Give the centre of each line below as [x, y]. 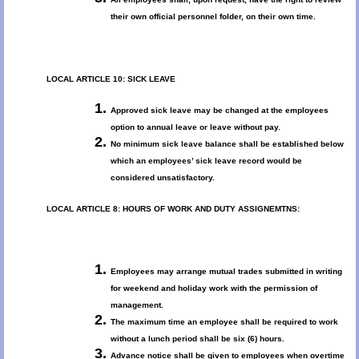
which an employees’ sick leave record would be [206, 160]
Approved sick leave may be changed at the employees [219, 110]
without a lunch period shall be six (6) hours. [197, 338]
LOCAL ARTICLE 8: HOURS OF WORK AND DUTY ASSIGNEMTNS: [173, 208]
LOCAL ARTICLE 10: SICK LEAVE [111, 79]
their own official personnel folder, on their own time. [213, 16]
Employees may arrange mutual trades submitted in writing [226, 271]
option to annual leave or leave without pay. [195, 127]
